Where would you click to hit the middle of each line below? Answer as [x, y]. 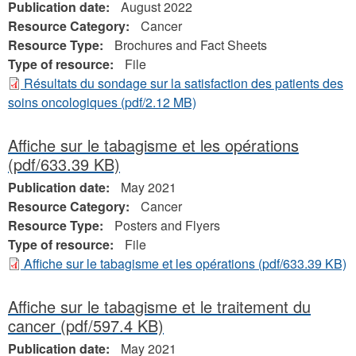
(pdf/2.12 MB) [157, 102]
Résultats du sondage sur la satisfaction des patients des [184, 83]
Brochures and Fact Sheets [191, 45]
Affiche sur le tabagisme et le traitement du [159, 306]
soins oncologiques [63, 102]
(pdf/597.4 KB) [110, 325]
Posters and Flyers [167, 225]
